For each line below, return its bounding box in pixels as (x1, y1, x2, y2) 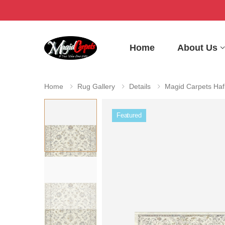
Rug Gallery (77, 82, 115, 90)
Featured (116, 111, 142, 119)
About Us (177, 42, 217, 53)
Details (129, 82, 151, 90)
